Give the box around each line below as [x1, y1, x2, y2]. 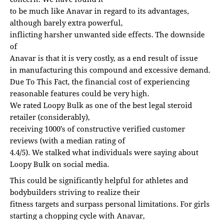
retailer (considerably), [10, 112, 90, 122]
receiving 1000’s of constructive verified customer [10, 124, 185, 134]
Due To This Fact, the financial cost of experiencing [10, 77, 190, 87]
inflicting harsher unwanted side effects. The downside [10, 29, 205, 40]
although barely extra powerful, [10, 18, 123, 28]
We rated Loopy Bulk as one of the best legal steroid [10, 100, 192, 110]
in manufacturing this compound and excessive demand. [10, 65, 210, 75]
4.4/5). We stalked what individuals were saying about [10, 147, 198, 158]
